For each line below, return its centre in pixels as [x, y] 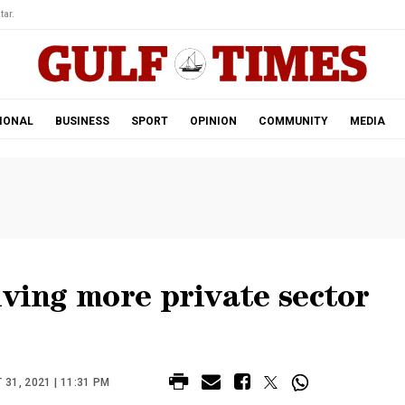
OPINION [213, 121]
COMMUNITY [293, 121]
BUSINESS [82, 121]
